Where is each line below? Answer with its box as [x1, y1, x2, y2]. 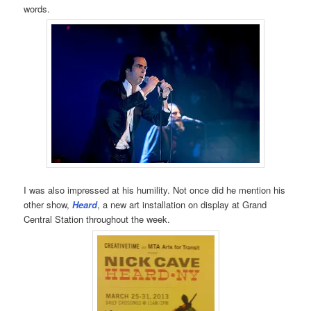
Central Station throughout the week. [24, 212, 171, 226]
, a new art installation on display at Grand [97, 198, 267, 212]
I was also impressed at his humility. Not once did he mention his [24, 183, 286, 197]
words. [24, 2, 51, 16]
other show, [24, 198, 73, 212]
